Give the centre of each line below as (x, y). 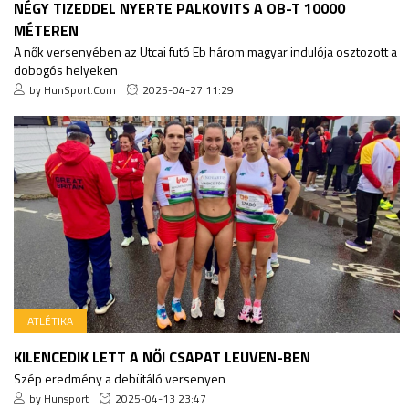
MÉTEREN (46, 31)
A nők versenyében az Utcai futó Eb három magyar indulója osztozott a (205, 52)
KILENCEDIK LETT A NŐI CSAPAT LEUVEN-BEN (162, 357)
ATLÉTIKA (50, 320)
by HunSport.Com (73, 90)
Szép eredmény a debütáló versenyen (120, 378)
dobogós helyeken (66, 70)
